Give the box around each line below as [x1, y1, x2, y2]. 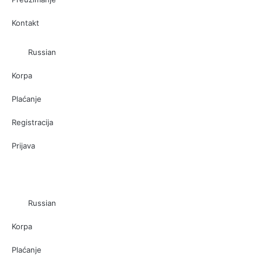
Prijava [12, 140, 35, 150]
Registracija [12, 117, 53, 127]
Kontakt [12, 18, 39, 27]
